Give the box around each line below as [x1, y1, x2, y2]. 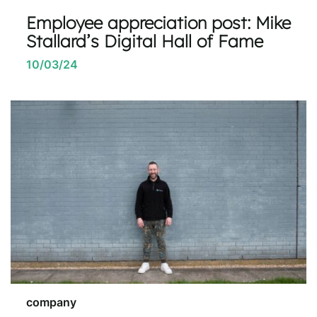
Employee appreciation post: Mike [26, 10, 291, 33]
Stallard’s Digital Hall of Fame [26, 28, 263, 52]
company [26, 294, 76, 311]
